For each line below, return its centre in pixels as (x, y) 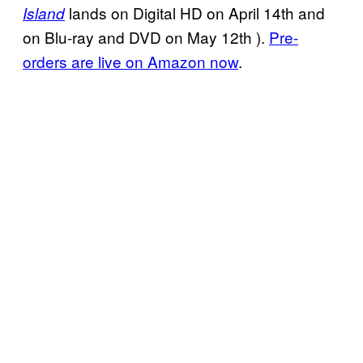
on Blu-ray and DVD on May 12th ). (146, 37)
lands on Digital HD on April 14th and (195, 13)
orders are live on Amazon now (130, 62)
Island (44, 13)
